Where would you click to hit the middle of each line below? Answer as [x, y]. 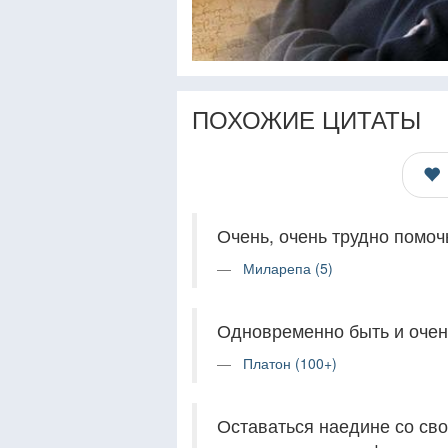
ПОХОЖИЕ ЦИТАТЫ [306, 119]
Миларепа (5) [288, 268]
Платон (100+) [290, 363]
